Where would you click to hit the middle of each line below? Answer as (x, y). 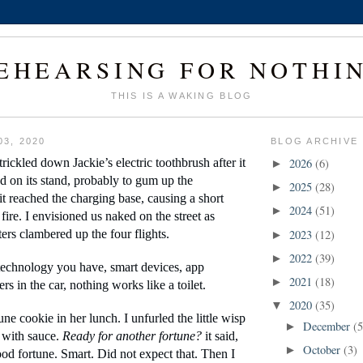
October (324, 350)
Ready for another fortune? (134, 335)
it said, (222, 335)
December (329, 326)
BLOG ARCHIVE (315, 141)
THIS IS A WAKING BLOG (181, 96)
